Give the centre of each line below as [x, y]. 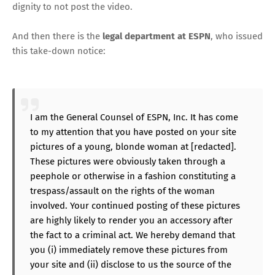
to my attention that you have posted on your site [133, 132]
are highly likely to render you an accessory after [131, 220]
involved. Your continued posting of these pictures [135, 205]
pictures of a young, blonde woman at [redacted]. [133, 146]
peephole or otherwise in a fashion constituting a [133, 176]
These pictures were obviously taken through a [128, 161]
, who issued [237, 36]
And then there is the [57, 36]
